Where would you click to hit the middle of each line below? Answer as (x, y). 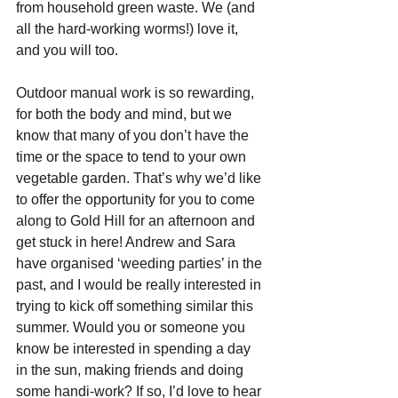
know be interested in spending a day (135, 349)
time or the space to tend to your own (133, 157)
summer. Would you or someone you (132, 327)
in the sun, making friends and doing (131, 370)
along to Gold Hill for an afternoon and (137, 221)
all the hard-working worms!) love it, (129, 29)
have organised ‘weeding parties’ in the (141, 263)
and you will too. (67, 50)
